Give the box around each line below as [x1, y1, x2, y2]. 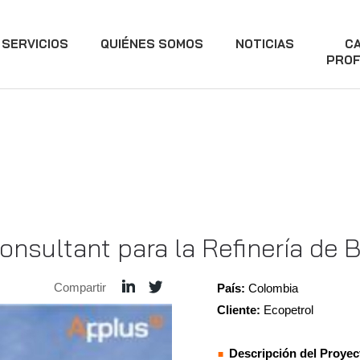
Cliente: [217, 303, 264, 317]
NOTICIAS [235, 36, 294, 51]
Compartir [54, 280, 106, 294]
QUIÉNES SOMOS [100, 36, 203, 51]
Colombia [248, 281, 298, 295]
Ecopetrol [264, 303, 313, 317]
